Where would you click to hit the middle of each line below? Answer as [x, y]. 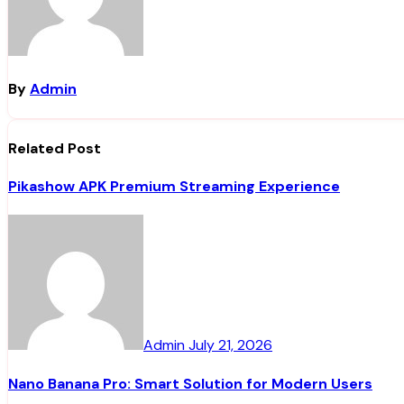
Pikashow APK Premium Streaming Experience [174, 187]
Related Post [55, 148]
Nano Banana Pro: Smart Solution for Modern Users [190, 383]
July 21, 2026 [230, 345]
